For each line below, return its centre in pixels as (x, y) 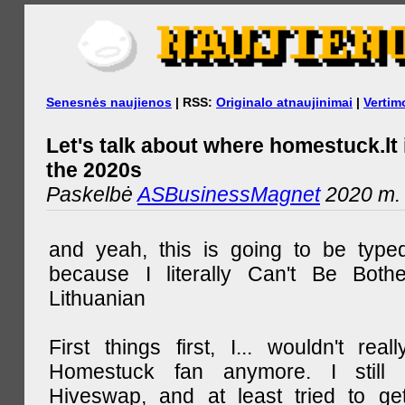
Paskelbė (92, 194)
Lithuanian (97, 298)
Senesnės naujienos (109, 102)
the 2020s (94, 170)
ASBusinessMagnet (229, 194)
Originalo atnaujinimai (284, 102)
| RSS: (194, 102)
